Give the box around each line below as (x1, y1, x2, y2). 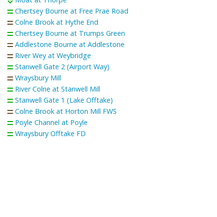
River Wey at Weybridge (15, 50, 91, 60)
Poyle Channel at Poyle (15, 117, 88, 127)
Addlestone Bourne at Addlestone (15, 39, 124, 49)
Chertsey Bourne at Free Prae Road (15, 6, 128, 15)
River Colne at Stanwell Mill (15, 84, 100, 93)
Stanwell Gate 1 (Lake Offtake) (15, 95, 113, 105)
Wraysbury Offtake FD (15, 128, 86, 138)
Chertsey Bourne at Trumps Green (15, 28, 125, 38)
